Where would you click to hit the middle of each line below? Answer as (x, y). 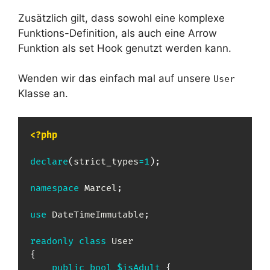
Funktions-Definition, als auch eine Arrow (118, 33)
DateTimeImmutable (98, 215)
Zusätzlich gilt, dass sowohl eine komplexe (121, 18)
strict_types (106, 162)
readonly (52, 241)
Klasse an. (43, 94)
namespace (55, 188)
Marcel (101, 188)
